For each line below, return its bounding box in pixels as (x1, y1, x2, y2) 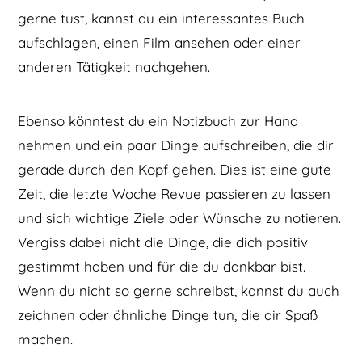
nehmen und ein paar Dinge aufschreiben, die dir (18, 136, 335, 154)
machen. (18, 330, 74, 347)
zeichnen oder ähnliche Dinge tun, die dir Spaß (18, 305, 318, 323)
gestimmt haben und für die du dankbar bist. (18, 257, 306, 275)
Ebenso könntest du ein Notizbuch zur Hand (18, 112, 299, 129)
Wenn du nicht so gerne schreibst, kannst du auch (18, 281, 340, 299)
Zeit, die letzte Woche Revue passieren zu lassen (18, 184, 331, 202)
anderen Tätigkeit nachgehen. (18, 58, 211, 76)
